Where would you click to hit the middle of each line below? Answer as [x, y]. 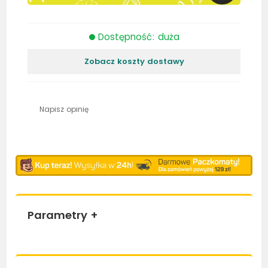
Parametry [58, 215]
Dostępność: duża [138, 36]
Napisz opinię [64, 109]
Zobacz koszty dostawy [134, 61]
